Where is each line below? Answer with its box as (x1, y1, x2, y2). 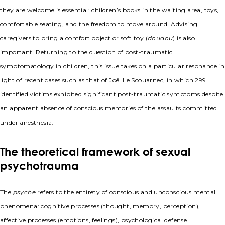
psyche (13, 188, 36, 196)
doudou (148, 34, 173, 42)
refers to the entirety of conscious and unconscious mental (36, 188, 216, 196)
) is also (173, 34, 195, 42)
